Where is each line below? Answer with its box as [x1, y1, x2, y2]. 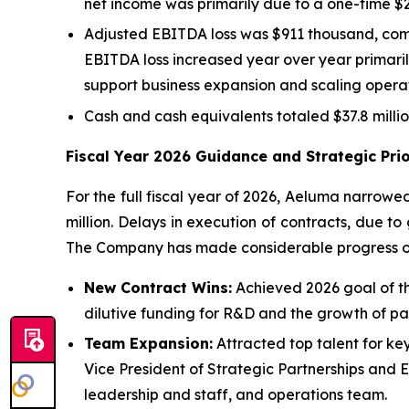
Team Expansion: [84, 333, 213, 352]
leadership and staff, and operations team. [84, 384, 387, 404]
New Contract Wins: [84, 278, 232, 297]
